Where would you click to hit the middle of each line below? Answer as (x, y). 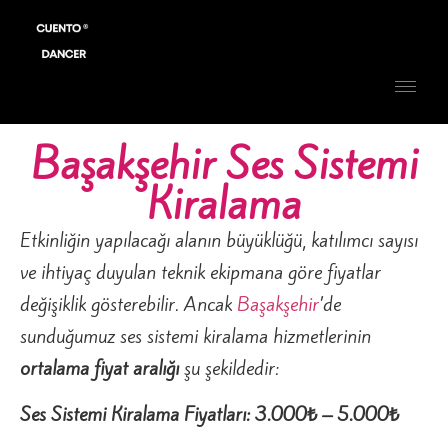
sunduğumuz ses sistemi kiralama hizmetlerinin (195, 335)
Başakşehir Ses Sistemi (224, 163)
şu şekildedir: (229, 367)
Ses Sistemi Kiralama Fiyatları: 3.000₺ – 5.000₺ (209, 414)
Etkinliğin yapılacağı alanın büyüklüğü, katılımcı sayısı (219, 239)
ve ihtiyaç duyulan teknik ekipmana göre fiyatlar (200, 271)
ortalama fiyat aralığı (99, 367)
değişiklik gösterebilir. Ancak (128, 303)
